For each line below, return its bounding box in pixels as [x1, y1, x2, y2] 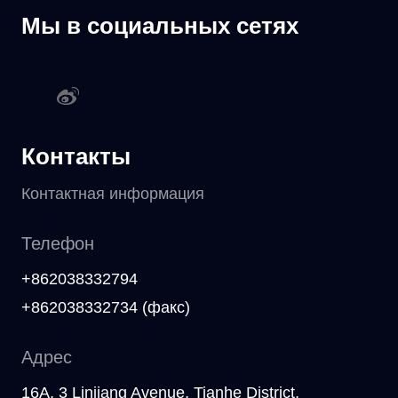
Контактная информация [21, 185, 204, 203]
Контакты [21, 143, 131, 171]
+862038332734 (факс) [21, 298, 190, 317]
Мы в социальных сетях [21, 12, 298, 39]
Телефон [21, 234, 94, 254]
